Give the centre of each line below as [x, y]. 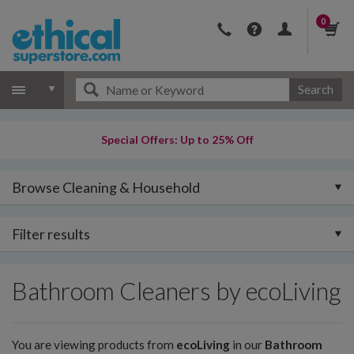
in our [247, 344]
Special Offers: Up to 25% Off [177, 139]
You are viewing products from [94, 344]
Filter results [51, 234]
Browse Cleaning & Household [106, 187]
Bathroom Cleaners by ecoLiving [176, 291]
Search [315, 89]
